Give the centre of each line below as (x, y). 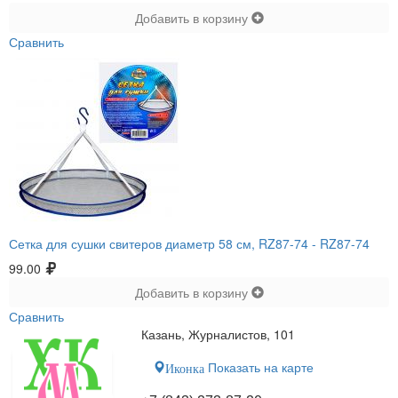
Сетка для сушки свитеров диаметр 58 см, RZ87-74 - (164, 244)
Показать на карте (259, 367)
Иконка (185, 367)
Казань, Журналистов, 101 (219, 334)
